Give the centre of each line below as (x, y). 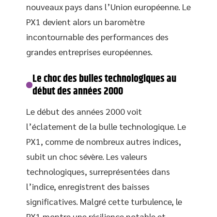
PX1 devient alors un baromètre (85, 21)
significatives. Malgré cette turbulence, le (104, 201)
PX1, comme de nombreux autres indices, (104, 141)
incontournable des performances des (97, 36)
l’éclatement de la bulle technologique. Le (106, 126)
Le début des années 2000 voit (84, 111)
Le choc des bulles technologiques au (105, 79)
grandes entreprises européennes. (89, 51)
